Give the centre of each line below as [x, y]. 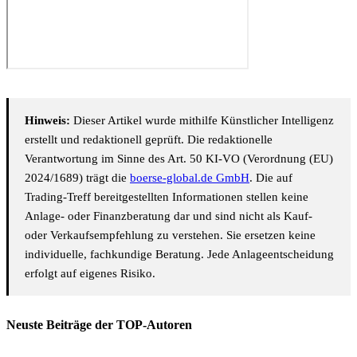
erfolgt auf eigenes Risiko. [90, 273]
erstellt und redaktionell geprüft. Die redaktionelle [149, 139]
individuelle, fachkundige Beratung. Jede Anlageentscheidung [179, 254]
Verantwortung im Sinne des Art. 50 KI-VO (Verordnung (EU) [179, 158]
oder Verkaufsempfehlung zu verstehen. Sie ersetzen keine [170, 235]
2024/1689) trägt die [77, 177]
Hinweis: [47, 120]
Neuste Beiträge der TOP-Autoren [99, 324]
